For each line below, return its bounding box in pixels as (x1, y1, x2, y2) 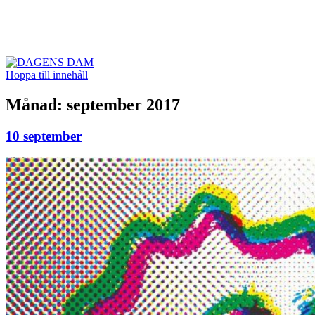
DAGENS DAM (6, 15, 158, 41)
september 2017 (67, 95, 180, 114)
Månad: (6, 95, 67, 114)
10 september (6, 128, 82, 143)
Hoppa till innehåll (6, 68, 88, 81)
